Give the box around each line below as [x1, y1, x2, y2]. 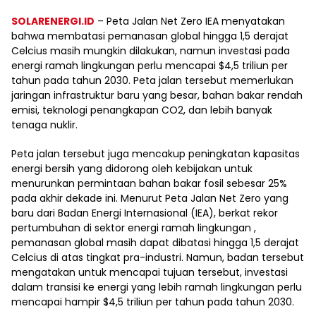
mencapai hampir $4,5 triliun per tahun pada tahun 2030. [11, 295, 294, 309]
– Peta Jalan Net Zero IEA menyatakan [95, 14, 285, 28]
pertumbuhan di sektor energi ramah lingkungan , [11, 221, 256, 235]
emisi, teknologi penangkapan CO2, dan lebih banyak [11, 103, 272, 117]
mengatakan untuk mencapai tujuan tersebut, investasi [11, 265, 288, 279]
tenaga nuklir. [11, 118, 78, 132]
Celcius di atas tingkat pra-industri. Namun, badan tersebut [11, 250, 304, 265]
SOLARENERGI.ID [11, 14, 95, 28]
